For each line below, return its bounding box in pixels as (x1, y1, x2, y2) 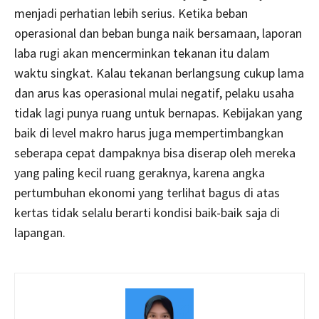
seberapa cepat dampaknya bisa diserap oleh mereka (14, 144, 296, 161)
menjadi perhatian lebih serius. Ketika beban (14, 4, 248, 21)
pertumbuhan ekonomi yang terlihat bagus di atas (14, 184, 280, 201)
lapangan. (14, 224, 66, 241)
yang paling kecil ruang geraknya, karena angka (14, 164, 265, 181)
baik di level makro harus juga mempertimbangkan (14, 124, 283, 141)
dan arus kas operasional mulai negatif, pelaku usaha (14, 84, 294, 101)
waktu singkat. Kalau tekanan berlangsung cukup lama (14, 64, 304, 81)
